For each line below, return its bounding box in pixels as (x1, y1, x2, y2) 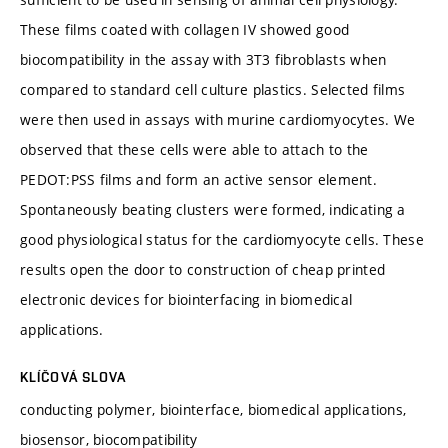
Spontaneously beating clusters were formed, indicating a (20, 199, 406, 219)
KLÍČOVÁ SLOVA (20, 368, 127, 385)
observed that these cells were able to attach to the (20, 139, 369, 159)
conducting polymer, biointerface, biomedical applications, (20, 399, 407, 419)
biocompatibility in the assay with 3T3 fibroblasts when (20, 49, 387, 69)
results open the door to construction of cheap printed (20, 259, 386, 279)
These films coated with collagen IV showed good (20, 19, 350, 39)
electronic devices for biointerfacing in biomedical (20, 289, 353, 309)
